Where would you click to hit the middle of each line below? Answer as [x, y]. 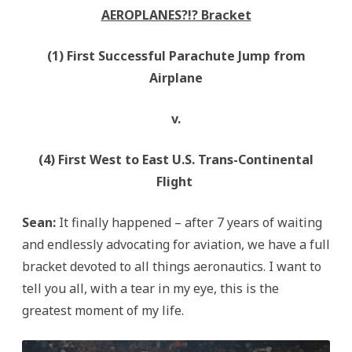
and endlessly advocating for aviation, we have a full [176, 244]
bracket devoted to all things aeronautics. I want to [172, 266]
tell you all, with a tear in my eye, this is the [150, 288]
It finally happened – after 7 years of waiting [191, 222]
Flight [176, 181]
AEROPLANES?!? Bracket [176, 15]
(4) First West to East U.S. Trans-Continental [176, 159]
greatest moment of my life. [103, 310]
